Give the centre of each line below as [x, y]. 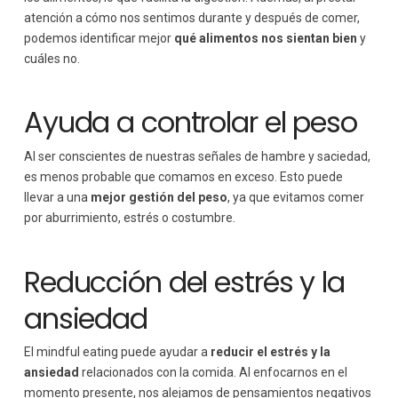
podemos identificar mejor [99, 38]
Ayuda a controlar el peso [190, 123]
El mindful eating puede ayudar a [117, 352]
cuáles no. [52, 58]
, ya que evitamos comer [295, 197]
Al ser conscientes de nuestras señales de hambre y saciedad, [197, 156]
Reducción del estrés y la [184, 282]
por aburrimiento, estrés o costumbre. [129, 217]
